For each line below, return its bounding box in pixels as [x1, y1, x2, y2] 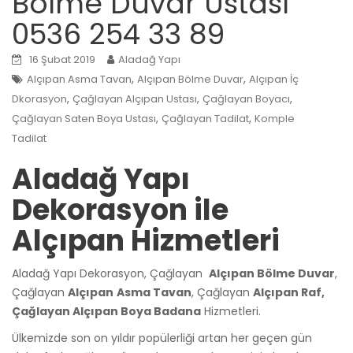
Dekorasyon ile [12, 189, 229, 230]
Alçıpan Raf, [253, 284, 325, 300]
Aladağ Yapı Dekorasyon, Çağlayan [12, 265, 209, 281]
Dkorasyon [12, 91, 67, 106]
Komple [255, 110, 295, 126]
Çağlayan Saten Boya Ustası [12, 110, 156, 126]
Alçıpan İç [249, 71, 299, 87]
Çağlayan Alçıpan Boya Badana [12, 303, 201, 319]
